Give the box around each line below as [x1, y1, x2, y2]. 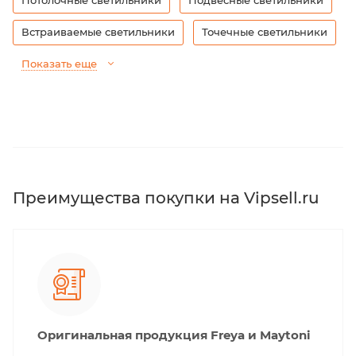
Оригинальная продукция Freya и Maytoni [37, 327, 311, 342]
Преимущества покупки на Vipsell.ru [13, 188, 319, 207]
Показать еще [21, 56, 97, 70]
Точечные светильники [202, 25, 327, 38]
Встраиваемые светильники [21, 25, 175, 38]
